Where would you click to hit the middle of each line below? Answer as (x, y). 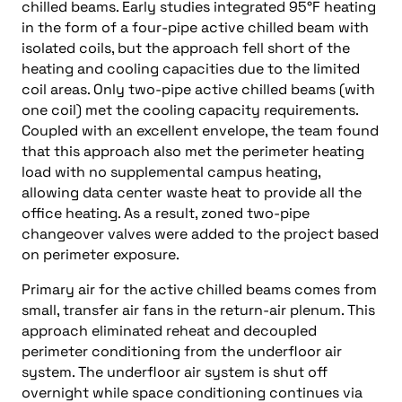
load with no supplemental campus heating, (171, 172)
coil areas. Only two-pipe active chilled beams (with (198, 89)
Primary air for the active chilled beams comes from (199, 289)
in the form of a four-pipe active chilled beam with (195, 27)
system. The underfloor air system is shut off (175, 372)
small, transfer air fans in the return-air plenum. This (198, 310)
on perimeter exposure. (100, 254)
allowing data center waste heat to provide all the (192, 192)
